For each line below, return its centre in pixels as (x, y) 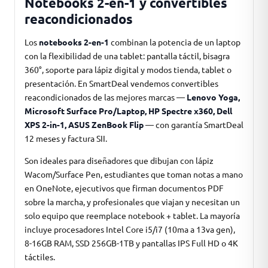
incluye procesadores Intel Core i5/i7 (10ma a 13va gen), (130, 229)
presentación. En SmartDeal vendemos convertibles (121, 83)
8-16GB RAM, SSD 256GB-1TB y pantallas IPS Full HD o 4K (131, 243)
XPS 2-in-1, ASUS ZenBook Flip (84, 124)
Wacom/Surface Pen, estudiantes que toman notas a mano (134, 174)
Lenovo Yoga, (213, 97)
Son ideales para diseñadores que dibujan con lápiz (119, 160)
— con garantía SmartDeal (194, 124)
